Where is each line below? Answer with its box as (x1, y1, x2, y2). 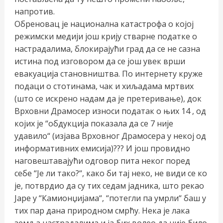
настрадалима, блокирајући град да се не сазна (14, 43, 200, 54)
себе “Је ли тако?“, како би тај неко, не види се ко (14, 167, 207, 179)
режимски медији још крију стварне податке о (14, 30, 197, 42)
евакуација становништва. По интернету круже (14, 68, 203, 79)
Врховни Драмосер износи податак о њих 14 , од (14, 105, 206, 116)
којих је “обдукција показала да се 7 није (14, 117, 173, 129)
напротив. (14, 5, 55, 17)
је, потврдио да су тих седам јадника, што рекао (14, 180, 204, 191)
